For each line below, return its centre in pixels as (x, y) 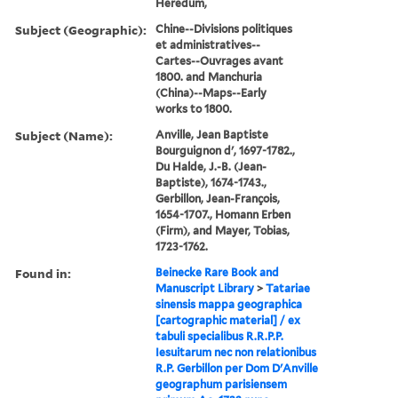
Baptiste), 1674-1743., (211, 182)
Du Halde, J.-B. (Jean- (211, 166)
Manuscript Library (205, 288)
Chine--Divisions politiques (224, 28)
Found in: (43, 273)
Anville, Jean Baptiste (212, 134)
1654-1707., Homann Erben (223, 214)
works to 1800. (194, 108)
